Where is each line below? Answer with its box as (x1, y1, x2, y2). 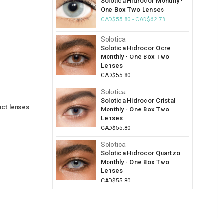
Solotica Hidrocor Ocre (100, 44, 171, 52)
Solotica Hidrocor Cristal (100, 96, 176, 104)
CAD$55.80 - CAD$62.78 (100, 16, 165, 23)
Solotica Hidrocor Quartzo (100, 149, 181, 157)
